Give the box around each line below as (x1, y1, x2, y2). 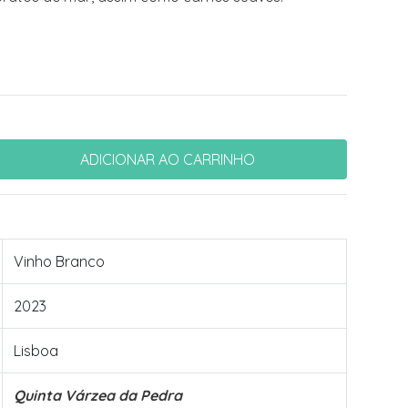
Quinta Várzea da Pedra (14, 386, 182, 404)
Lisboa (14, 342, 58, 360)
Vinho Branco (14, 252, 105, 270)
